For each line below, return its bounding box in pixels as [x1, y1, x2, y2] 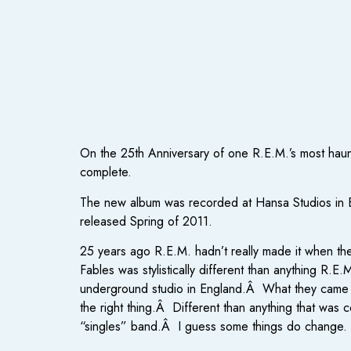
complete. [80, 163, 132, 182]
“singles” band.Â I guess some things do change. [80, 317, 347, 336]
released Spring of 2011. [80, 212, 212, 230]
